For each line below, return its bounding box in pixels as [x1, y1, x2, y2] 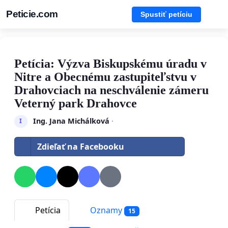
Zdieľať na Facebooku [37, 140, 124, 152]
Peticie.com [6, 9, 58, 19]
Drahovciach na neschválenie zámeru [14, 83, 209, 97]
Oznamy [88, 204, 124, 216]
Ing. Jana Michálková [33, 116, 109, 126]
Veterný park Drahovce [14, 97, 137, 110]
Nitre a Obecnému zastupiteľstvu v [14, 70, 196, 83]
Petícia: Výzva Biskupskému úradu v [14, 57, 207, 70]
